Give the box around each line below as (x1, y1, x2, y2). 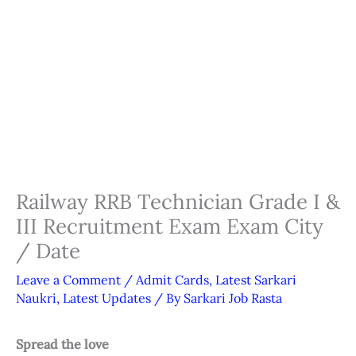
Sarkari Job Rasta (184, 290, 282, 307)
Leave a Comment (16, 272, 121, 288)
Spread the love (16, 336, 109, 353)
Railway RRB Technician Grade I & (16, 188, 340, 215)
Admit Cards (136, 272, 209, 288)
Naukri (16, 290, 56, 307)
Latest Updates (63, 290, 151, 307)
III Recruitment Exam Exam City (16, 213, 323, 240)
